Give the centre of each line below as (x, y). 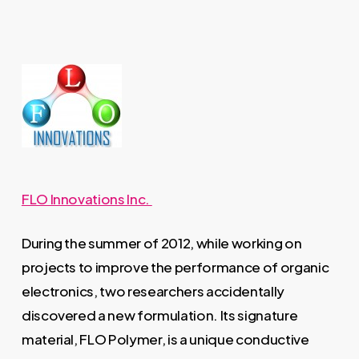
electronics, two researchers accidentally (153, 291)
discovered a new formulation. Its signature (159, 315)
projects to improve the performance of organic (175, 267)
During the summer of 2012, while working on (161, 243)
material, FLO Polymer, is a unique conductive (165, 339)
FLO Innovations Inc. (87, 198)
